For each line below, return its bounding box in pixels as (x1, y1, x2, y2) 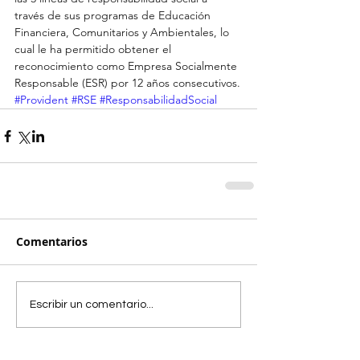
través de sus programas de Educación (14, 8, 214, 23)
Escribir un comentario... (30, 298, 153, 310)
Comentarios (16, 234, 88, 250)
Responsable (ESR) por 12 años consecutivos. (14, 76, 240, 91)
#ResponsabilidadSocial (100, 92, 217, 108)
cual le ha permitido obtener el (14, 42, 174, 57)
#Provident (14, 92, 68, 108)
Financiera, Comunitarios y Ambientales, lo (14, 25, 232, 40)
